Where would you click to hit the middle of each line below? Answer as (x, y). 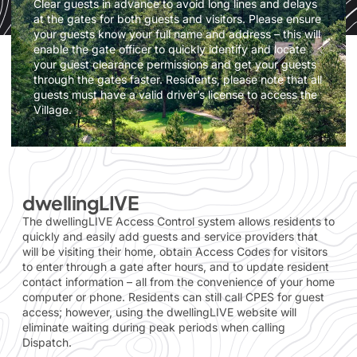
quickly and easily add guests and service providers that (170, 237)
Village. (53, 110)
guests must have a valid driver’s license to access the (175, 95)
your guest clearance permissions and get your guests (175, 65)
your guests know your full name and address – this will (177, 34)
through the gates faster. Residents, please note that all (178, 80)
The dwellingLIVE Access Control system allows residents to (178, 222)
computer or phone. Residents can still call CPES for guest (173, 297)
